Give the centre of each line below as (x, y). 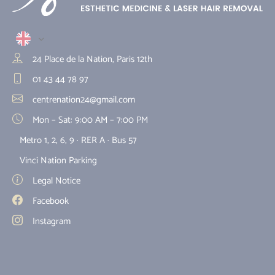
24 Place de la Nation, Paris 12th (91, 60)
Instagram (50, 222)
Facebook (49, 202)
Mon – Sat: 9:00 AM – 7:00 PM (89, 121)
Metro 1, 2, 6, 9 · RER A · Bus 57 (78, 141)
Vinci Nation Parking (58, 161)
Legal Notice (55, 181)
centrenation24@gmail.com (83, 100)
